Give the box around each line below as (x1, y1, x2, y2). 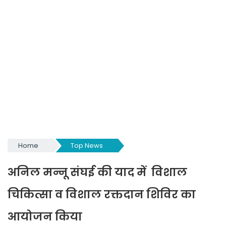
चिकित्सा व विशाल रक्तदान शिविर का (8, 187, 196, 202)
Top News (70, 141, 103, 150)
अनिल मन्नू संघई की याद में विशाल (8, 164, 187, 180)
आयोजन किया (8, 209, 82, 224)
